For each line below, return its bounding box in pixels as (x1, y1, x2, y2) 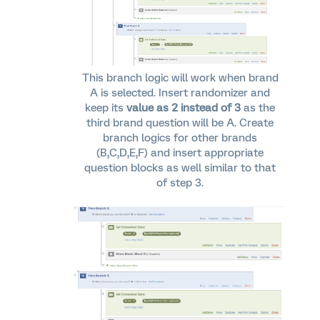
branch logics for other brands (103, 131, 257, 145)
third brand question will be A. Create (86, 116, 274, 130)
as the (244, 101, 275, 115)
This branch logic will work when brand (81, 71, 279, 85)
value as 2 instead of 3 (126, 101, 244, 115)
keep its (85, 101, 126, 115)
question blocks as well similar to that (84, 161, 276, 175)
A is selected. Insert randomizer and (90, 86, 270, 100)
